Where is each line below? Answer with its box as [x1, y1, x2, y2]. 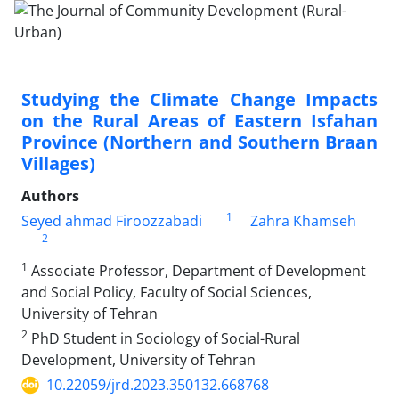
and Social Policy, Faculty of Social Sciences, [21, 282, 312, 302]
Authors [21, 186, 79, 206]
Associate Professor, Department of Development [28, 261, 366, 281]
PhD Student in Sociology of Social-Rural [28, 329, 300, 348]
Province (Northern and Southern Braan [21, 130, 378, 154]
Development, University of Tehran [21, 350, 256, 370]
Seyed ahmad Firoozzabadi [21, 211, 202, 231]
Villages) [21, 151, 95, 175]
